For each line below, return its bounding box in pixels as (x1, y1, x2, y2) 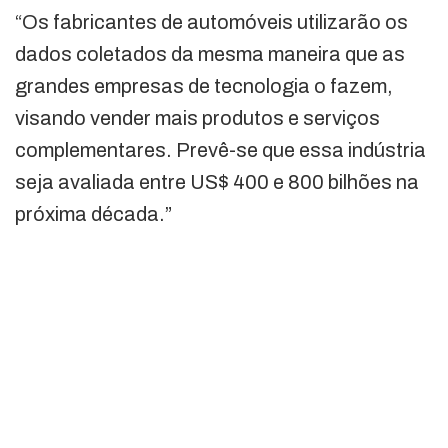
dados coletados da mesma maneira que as (15, 42, 405, 65)
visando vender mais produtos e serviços (15, 106, 380, 129)
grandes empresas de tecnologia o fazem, (15, 74, 393, 97)
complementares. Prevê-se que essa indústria (15, 138, 426, 161)
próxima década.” (15, 202, 172, 225)
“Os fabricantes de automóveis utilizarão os (15, 10, 408, 33)
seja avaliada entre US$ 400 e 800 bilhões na (15, 170, 419, 193)
